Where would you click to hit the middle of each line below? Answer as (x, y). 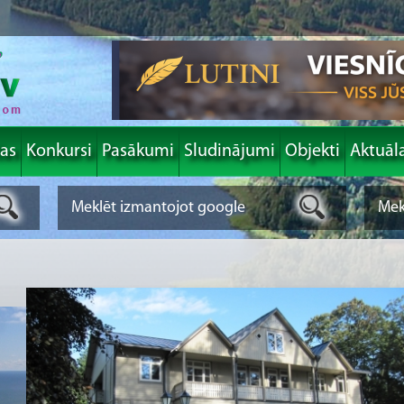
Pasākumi (138, 151)
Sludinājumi (230, 151)
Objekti (312, 151)
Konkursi (59, 151)
